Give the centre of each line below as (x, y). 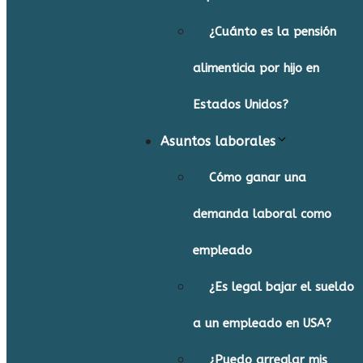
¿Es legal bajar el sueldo (282, 287)
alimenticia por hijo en (256, 68)
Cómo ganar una (258, 177)
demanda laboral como (262, 214)
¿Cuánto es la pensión (273, 32)
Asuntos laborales (218, 141)
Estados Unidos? (241, 105)
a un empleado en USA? (262, 323)
